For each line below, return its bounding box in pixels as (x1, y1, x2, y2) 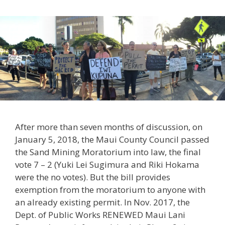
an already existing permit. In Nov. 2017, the (15, 196, 190, 208)
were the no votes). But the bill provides (15, 171, 170, 183)
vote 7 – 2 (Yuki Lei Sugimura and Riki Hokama (15, 158, 199, 170)
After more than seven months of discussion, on (15, 121, 202, 133)
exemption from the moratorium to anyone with (15, 183, 205, 195)
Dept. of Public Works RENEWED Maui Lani (15, 208, 185, 220)
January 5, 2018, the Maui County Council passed (15, 133, 209, 145)
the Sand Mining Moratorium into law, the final (15, 146, 201, 158)
